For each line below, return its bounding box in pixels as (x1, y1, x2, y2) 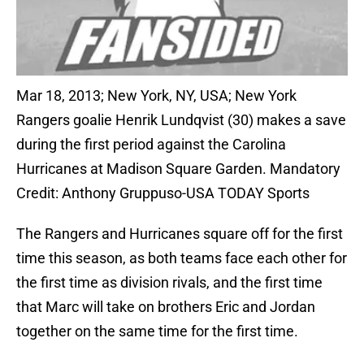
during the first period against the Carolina (16, 136, 286, 154)
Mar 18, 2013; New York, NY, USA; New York (16, 87, 297, 105)
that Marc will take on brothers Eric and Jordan (16, 298, 315, 316)
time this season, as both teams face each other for (16, 249, 347, 267)
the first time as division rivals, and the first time (16, 274, 323, 292)
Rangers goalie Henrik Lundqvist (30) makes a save (16, 111, 346, 129)
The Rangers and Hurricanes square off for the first (16, 225, 343, 243)
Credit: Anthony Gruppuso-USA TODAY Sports (16, 184, 310, 202)
